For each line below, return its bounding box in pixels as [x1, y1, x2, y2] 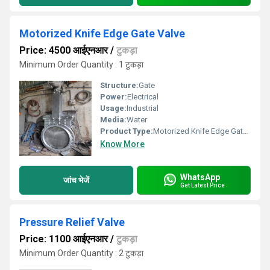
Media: [100, 115, 127, 124]
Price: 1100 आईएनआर [19, 233, 108, 245]
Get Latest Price [180, 181, 225, 189]
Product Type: [100, 127, 153, 136]
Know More [100, 139, 145, 149]
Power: [100, 92, 127, 101]
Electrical [127, 92, 159, 101]
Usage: [100, 104, 127, 113]
